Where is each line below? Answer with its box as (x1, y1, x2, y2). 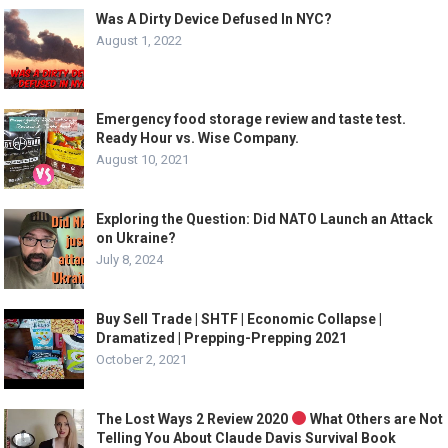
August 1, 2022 (96, 33, 183, 48)
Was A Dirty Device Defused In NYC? (96, 11, 333, 27)
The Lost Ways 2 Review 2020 (96, 411, 292, 427)
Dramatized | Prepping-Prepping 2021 (96, 330, 348, 346)
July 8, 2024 (96, 252, 164, 267)
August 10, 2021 (96, 152, 190, 167)
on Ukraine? (96, 230, 177, 246)
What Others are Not (307, 411, 444, 427)
